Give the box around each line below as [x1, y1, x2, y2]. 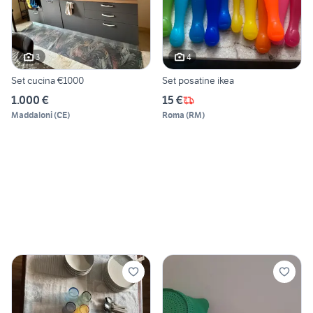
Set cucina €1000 [11, 74, 84, 87]
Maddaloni [11, 110, 52, 121]
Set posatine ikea [162, 74, 234, 87]
